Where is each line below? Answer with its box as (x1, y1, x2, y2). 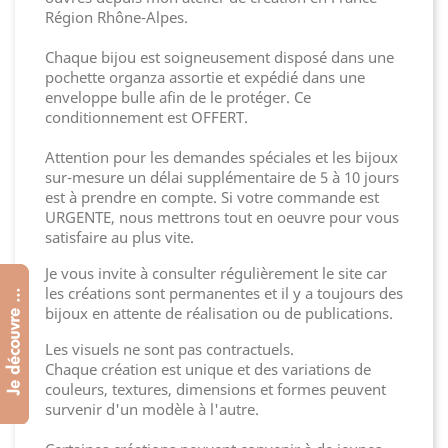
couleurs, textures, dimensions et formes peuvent (45, 379, 386, 399)
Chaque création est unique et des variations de (45, 359, 371, 379)
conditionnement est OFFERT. (45, 107, 248, 127)
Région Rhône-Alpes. (45, 7, 188, 27)
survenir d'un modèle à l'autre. (45, 399, 263, 419)
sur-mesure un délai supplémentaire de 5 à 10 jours (45, 167, 399, 187)
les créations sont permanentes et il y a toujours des (45, 283, 403, 303)
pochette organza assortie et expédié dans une (45, 67, 365, 87)
